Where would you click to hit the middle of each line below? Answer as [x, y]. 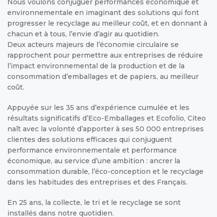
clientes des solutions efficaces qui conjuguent [90, 139]
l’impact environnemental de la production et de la [96, 66]
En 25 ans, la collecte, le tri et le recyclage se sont [94, 202]
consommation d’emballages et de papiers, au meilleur [103, 76]
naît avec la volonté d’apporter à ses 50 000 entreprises [106, 129]
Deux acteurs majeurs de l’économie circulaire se [93, 44]
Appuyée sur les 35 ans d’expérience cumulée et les [98, 107]
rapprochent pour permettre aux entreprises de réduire [105, 55]
